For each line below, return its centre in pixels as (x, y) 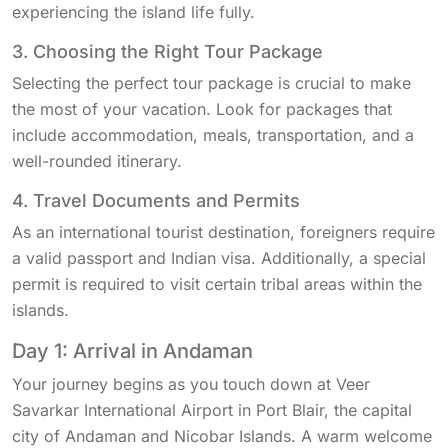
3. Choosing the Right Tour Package (167, 52)
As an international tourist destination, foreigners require (223, 232)
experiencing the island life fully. (133, 12)
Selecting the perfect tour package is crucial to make (211, 83)
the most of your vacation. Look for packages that (202, 109)
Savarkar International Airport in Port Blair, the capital (212, 410)
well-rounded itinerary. (97, 161)
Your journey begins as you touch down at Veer (191, 384)
